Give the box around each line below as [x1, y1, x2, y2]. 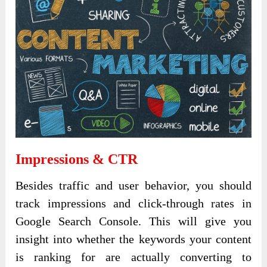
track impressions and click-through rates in [15, 196, 252, 210]
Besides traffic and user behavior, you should [15, 178, 252, 192]
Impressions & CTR [15, 151, 138, 167]
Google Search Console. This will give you [15, 214, 252, 228]
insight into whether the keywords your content [15, 232, 252, 246]
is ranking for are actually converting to [15, 250, 252, 263]
